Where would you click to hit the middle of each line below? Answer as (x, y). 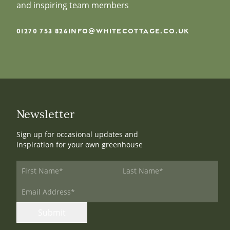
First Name (36, 165)
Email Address (42, 186)
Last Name (136, 165)
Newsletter (45, 113)
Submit (52, 212)
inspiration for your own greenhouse (80, 144)
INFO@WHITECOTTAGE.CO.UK (129, 30)
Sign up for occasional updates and (77, 134)
